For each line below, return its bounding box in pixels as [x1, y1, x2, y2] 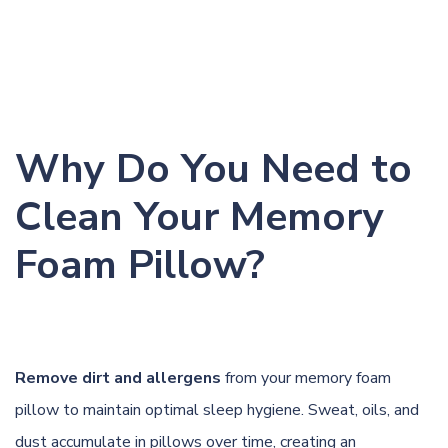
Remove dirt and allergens [15, 366, 221, 389]
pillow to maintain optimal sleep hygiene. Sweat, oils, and [15, 398, 419, 421]
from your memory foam [221, 366, 391, 389]
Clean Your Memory [15, 189, 384, 244]
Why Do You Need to [15, 141, 412, 196]
